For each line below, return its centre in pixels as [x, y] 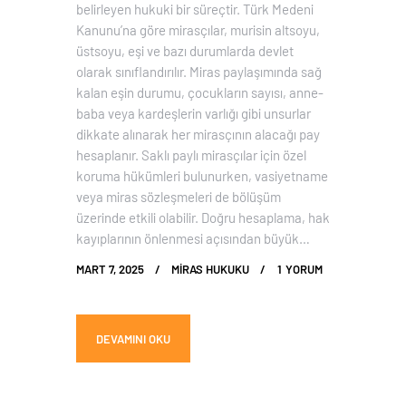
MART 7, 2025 [110, 269]
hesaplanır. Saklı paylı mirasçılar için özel [191, 155]
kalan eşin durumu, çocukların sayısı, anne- [200, 92]
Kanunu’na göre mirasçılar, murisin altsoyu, [198, 30]
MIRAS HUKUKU [211, 269]
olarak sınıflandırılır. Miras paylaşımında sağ [199, 72]
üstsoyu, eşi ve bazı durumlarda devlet [185, 51]
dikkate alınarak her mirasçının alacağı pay [198, 134]
